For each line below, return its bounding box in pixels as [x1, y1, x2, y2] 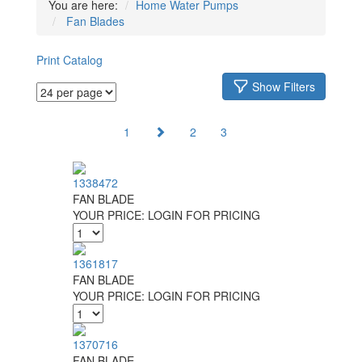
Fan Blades [66, 13, 124, 29]
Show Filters [252, 78, 315, 95]
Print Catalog [36, 52, 103, 68]
